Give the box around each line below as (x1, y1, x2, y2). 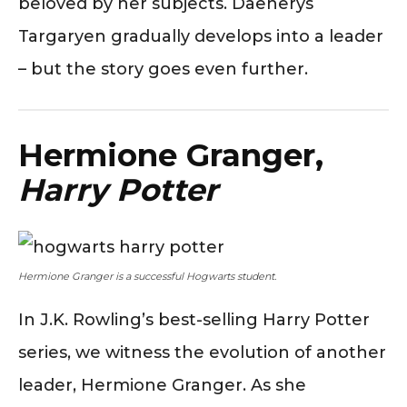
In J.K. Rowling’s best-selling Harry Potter (18, 310, 370, 330)
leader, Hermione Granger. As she (18, 375, 306, 395)
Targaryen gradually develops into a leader (18, 26, 383, 46)
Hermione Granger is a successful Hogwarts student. (18, 270, 276, 283)
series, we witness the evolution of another (18, 342, 386, 362)
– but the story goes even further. (18, 59, 308, 79)
